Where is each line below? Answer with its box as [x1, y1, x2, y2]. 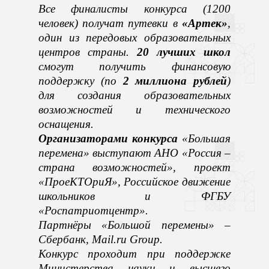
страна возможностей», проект [38, 160, 231, 174]
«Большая [178, 131, 231, 145]
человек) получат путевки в [38, 16, 183, 29]
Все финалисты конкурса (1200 [38, 2, 231, 15]
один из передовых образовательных [38, 31, 231, 44]
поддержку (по [38, 74, 123, 87]
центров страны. [38, 45, 137, 58]
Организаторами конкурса [38, 131, 178, 145]
